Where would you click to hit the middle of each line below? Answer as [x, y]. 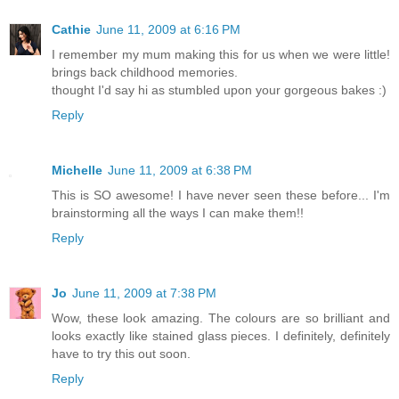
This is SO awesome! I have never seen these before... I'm [221, 195]
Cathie [71, 30]
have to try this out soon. [121, 354]
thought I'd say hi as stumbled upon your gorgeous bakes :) [219, 90]
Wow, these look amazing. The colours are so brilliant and [221, 318]
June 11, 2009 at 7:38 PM [144, 293]
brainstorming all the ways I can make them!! [178, 213]
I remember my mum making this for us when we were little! [221, 55]
